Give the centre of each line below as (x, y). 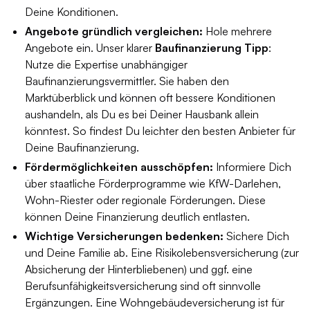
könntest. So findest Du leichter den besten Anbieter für (160, 131)
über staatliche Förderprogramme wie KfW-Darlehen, (153, 183)
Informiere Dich (252, 167)
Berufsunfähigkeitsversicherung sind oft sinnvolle (143, 286)
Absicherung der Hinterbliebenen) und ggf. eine (139, 269)
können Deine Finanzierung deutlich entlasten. (137, 217)
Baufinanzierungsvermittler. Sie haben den (127, 81)
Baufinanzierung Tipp (212, 48)
